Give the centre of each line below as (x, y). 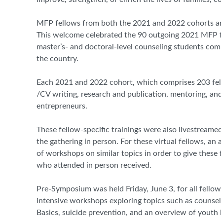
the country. (57, 59)
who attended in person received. (94, 166)
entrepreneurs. (62, 106)
